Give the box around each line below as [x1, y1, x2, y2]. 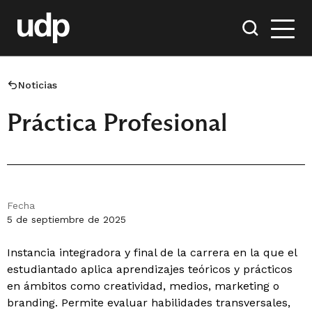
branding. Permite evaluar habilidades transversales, [7, 296, 290, 309]
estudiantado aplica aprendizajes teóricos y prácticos [7, 263, 292, 276]
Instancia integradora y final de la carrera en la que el [7, 246, 297, 259]
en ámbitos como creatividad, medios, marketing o [7, 279, 279, 292]
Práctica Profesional [7, 107, 227, 138]
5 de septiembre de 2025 [7, 214, 126, 225]
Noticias [18, 79, 57, 91]
